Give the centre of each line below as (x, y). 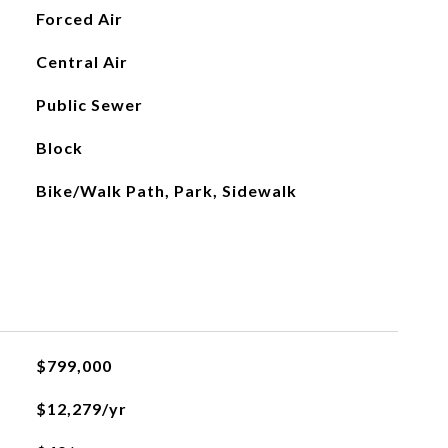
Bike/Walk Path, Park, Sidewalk (166, 190)
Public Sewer (89, 104)
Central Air (81, 61)
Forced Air (79, 18)
